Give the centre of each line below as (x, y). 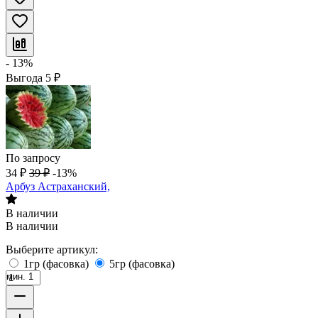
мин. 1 (20, 276)
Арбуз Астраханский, (58, 186)
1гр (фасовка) (57, 264)
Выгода (26, 78)
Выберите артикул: (52, 250)
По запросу (33, 158)
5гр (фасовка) (142, 264)
